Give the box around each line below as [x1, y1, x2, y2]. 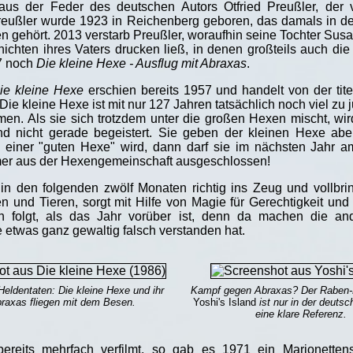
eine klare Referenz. [255, 308, 347, 321]
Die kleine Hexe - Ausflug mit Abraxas [36, 56, 247, 70]
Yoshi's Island [193, 296, 256, 309]
